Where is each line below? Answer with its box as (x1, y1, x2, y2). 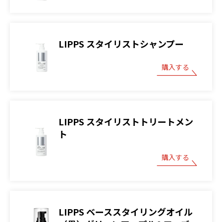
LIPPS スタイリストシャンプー (58, 37, 184, 50)
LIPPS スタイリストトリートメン (58, 114, 193, 128)
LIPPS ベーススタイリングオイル (58, 205, 193, 218)
